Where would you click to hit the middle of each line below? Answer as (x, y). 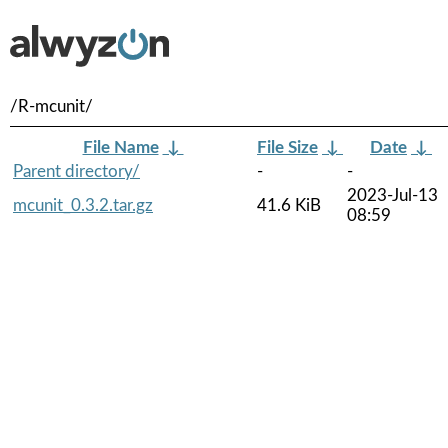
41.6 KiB (289, 205)
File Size (287, 147)
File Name (120, 147)
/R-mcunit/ (51, 106)
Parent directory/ (76, 171)
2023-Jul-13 (392, 195)
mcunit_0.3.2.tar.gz (83, 205)
